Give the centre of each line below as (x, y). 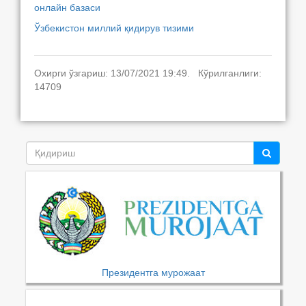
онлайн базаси (67, 8)
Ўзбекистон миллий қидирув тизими (114, 28)
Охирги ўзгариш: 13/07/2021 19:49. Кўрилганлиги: (148, 73)
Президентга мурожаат (153, 273)
